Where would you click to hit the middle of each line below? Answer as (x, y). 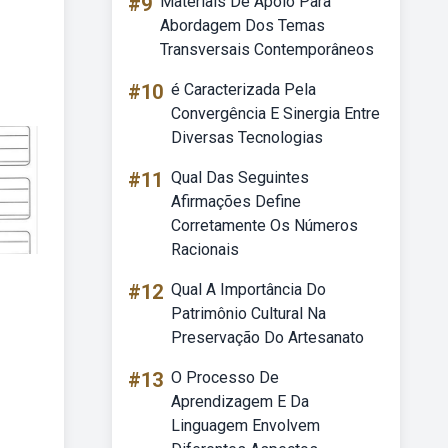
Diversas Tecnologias (247, 137)
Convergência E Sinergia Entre (275, 113)
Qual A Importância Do (248, 289)
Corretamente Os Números (264, 225)
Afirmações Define (236, 201)
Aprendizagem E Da (240, 401)
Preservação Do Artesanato (267, 337)
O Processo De (225, 377)
